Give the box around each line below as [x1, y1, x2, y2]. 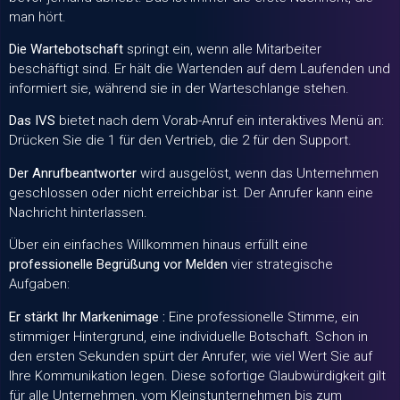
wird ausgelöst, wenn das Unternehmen [137, 164, 379, 181]
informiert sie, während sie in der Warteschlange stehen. [9, 80, 349, 97]
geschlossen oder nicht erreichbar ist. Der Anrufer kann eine [9, 184, 373, 201]
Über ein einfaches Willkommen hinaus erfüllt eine [9, 237, 308, 254]
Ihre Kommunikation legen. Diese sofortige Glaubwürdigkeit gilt [9, 367, 386, 384]
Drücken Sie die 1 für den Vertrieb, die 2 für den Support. [9, 132, 352, 149]
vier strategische [228, 256, 333, 273]
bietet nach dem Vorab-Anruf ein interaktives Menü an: [55, 112, 384, 129]
